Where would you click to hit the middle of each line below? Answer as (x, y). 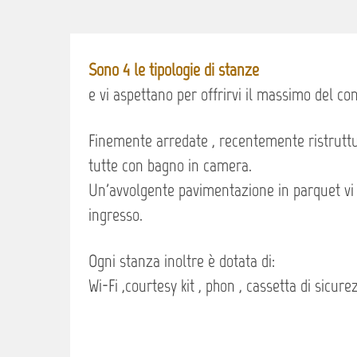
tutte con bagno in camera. (170, 165)
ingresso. (116, 215)
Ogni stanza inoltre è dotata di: (182, 261)
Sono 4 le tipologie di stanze (174, 70)
